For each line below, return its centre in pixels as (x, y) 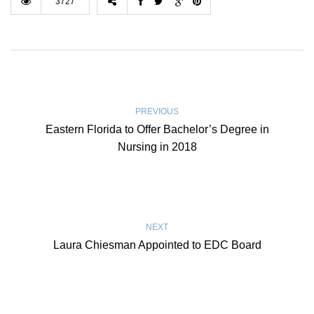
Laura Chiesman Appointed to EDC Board (157, 245)
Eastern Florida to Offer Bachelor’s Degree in (157, 130)
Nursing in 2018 (157, 147)
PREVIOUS (157, 112)
